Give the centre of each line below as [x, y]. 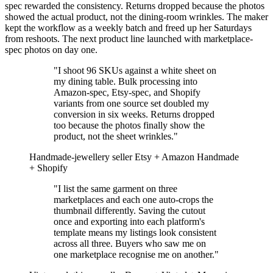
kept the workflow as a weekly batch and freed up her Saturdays [128, 27]
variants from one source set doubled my [131, 103]
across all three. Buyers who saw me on [130, 243]
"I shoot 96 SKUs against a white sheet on [135, 70]
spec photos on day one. [51, 49]
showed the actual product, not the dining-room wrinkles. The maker [136, 16]
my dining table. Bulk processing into [126, 81]
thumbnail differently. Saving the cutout [129, 210]
